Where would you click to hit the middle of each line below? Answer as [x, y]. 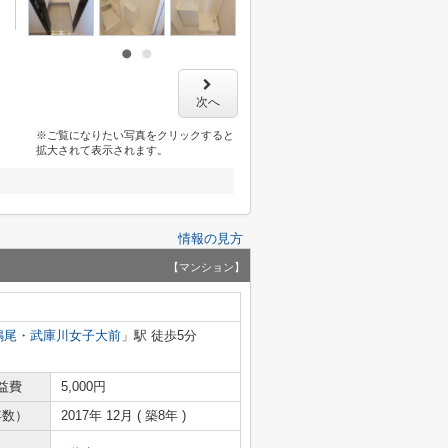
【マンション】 [206, 267]
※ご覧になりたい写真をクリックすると [134, 135]
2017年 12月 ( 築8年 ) [123, 415]
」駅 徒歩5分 [159, 335]
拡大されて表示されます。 [101, 150]
